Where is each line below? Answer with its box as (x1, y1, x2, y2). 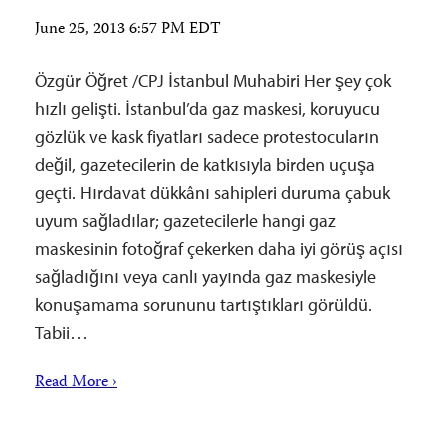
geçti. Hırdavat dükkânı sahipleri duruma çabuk (35, 181, 390, 204)
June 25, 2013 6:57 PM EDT (35, 17, 221, 43)
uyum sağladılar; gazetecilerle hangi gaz (35, 209, 336, 232)
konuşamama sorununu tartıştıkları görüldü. (35, 293, 372, 316)
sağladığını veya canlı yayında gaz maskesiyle (35, 265, 376, 288)
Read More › (35, 370, 117, 396)
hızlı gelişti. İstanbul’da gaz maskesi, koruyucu (35, 97, 380, 120)
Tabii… (35, 321, 88, 344)
